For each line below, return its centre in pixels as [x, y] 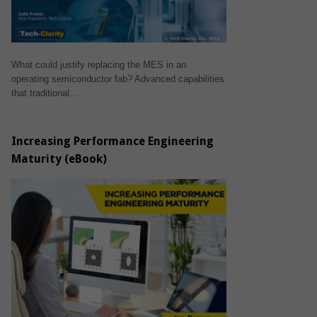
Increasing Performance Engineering [112, 142]
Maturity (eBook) [59, 159]
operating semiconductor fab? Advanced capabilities [117, 79]
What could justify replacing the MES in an [98, 65]
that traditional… [45, 93]
